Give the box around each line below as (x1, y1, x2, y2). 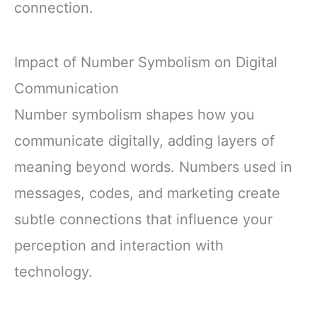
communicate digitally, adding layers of (14, 132, 275, 149)
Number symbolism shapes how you (14, 105, 255, 123)
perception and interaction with (14, 236, 224, 254)
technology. (14, 263, 93, 280)
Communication (14, 79, 119, 97)
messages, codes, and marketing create (14, 184, 280, 202)
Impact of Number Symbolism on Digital (14, 53, 277, 71)
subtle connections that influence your (14, 210, 272, 228)
